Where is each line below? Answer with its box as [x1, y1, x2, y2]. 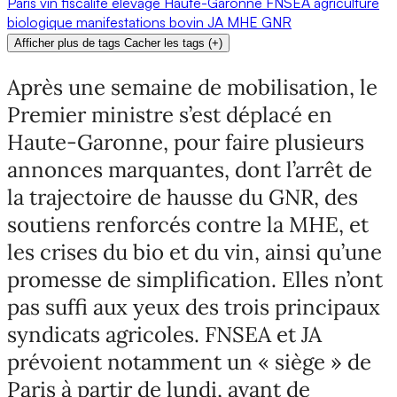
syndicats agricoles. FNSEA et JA [7, 321, 322, 349]
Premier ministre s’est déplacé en [7, 101, 332, 129]
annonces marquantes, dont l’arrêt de [7, 156, 372, 184]
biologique [7, 13, 76, 32]
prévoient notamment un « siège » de [7, 348, 371, 377]
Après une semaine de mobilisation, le [7, 74, 378, 102]
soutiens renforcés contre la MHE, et [7, 211, 369, 239]
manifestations [76, 13, 169, 32]
